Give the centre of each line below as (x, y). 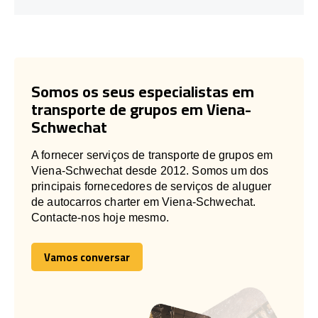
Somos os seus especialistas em (143, 91)
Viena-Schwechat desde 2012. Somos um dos (150, 170)
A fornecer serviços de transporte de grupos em (152, 155)
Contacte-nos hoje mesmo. (100, 217)
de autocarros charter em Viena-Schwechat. (144, 202)
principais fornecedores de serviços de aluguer (152, 186)
